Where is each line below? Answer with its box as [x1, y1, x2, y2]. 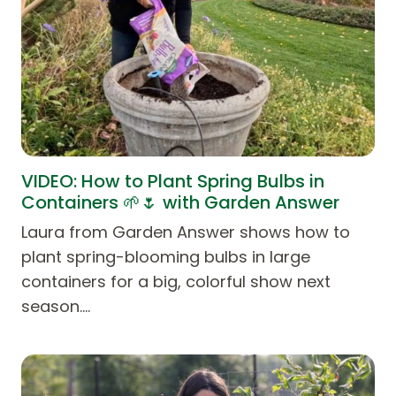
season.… [21, 294, 90, 317]
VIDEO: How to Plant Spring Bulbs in [21, 168, 324, 194]
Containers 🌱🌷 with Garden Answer [21, 189, 339, 215]
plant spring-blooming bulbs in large [21, 245, 310, 268]
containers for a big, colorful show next [21, 270, 331, 293]
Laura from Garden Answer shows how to [21, 220, 350, 243]
